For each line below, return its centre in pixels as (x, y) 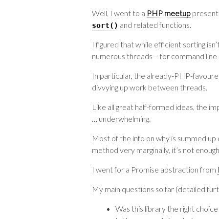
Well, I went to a (119, 13)
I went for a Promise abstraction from (155, 169)
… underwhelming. (121, 119)
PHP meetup (169, 13)
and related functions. (155, 25)
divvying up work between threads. (150, 87)
